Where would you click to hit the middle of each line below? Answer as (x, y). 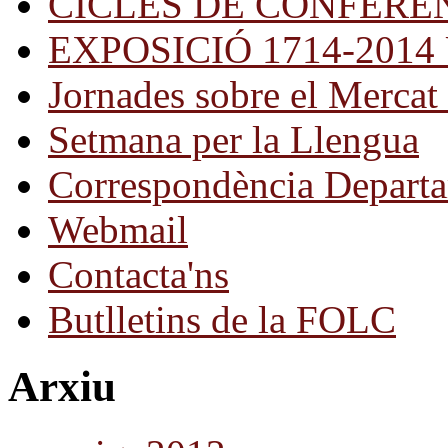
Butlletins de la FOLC (222, 319)
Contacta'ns (138, 274)
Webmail (118, 229)
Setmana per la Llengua (233, 139)
